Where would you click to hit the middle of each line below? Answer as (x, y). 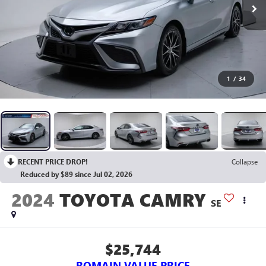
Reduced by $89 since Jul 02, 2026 (76, 174)
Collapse (245, 161)
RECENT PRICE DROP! (53, 161)
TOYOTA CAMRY (132, 200)
